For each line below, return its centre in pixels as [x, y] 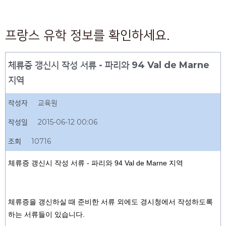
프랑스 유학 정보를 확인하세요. [88, 36]
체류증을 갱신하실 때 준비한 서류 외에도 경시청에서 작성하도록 [110, 202]
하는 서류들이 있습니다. [46, 214]
